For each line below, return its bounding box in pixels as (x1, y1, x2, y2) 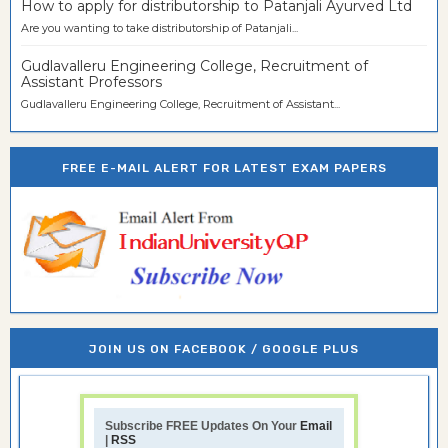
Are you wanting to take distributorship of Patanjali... (21, 21, 298, 36)
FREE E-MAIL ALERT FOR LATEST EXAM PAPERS (61, 160, 387, 175)
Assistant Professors (21, 73, 162, 92)
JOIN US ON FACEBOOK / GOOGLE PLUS (89, 341, 359, 356)
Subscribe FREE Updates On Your (105, 418, 300, 433)
